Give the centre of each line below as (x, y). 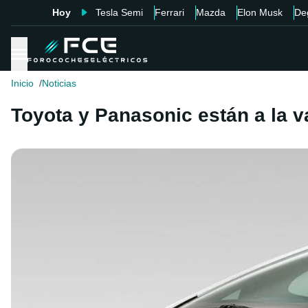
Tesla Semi (119, 12)
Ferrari (169, 12)
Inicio (22, 84)
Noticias (59, 84)
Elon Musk (260, 12)
